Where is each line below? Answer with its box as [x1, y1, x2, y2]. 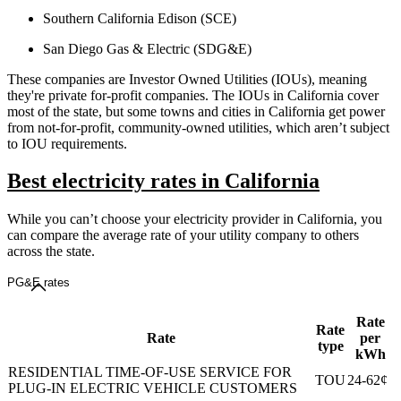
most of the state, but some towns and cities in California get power [7, 103, 385, 119]
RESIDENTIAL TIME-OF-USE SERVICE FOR [8, 364, 292, 380]
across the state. [7, 243, 95, 260]
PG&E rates [7, 276, 70, 290]
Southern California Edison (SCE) [43, 10, 236, 26]
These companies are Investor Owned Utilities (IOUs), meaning [7, 71, 367, 87]
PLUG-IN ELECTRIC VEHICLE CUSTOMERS [8, 380, 297, 397]
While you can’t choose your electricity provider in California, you [7, 211, 382, 227]
